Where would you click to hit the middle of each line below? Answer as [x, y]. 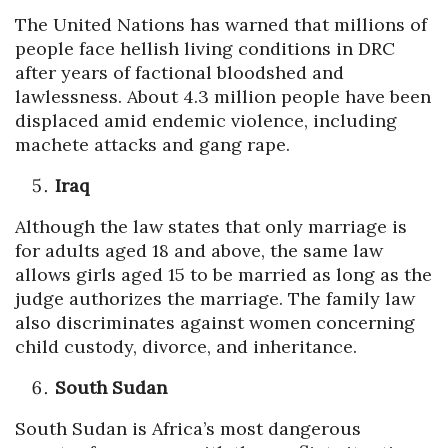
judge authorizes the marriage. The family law [215, 299]
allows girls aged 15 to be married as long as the [223, 275]
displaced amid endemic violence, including [206, 121]
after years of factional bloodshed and [179, 73]
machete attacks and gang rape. [152, 145]
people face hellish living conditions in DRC [205, 49]
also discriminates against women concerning [215, 323]
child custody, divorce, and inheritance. [186, 347]
